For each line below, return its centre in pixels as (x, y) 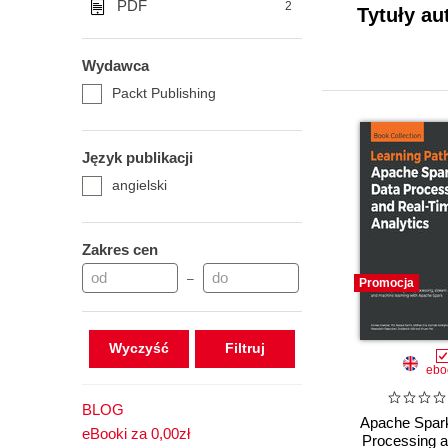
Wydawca (115, 65)
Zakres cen (120, 249)
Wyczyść (138, 348)
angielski (139, 185)
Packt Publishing (164, 93)
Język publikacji (137, 157)
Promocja (386, 283)
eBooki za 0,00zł (136, 433)
